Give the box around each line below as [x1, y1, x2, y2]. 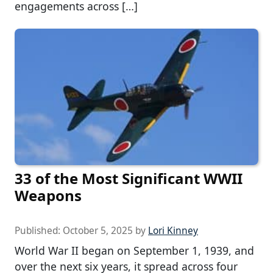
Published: [15, 224, 63, 237]
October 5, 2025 [63, 224, 133, 237]
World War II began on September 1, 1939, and [15, 243, 254, 258]
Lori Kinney [148, 224, 198, 237]
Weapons [15, 185, 82, 205]
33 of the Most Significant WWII [15, 168, 243, 188]
